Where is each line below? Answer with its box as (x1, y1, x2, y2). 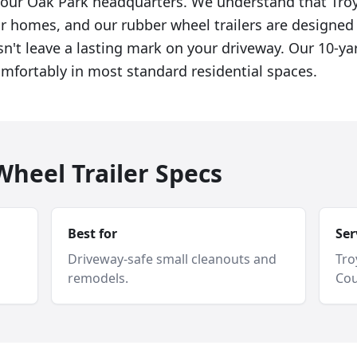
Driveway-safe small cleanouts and (68, 250, 277, 268)
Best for (68, 225, 117, 242)
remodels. (68, 269, 128, 287)
